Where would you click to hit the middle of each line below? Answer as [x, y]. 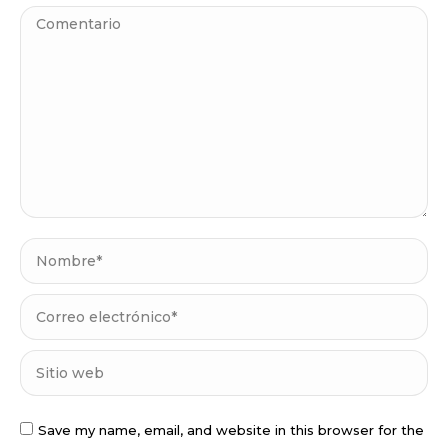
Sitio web [57, 364]
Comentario [69, 20]
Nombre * [59, 252]
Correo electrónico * [101, 308]
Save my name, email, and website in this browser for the [231, 430]
